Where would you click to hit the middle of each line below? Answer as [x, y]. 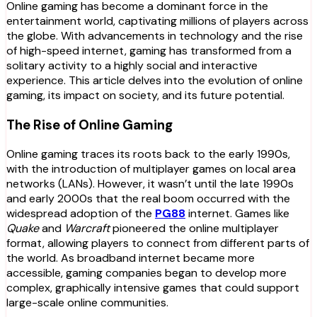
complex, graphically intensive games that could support [153, 288]
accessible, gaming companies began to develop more [146, 273]
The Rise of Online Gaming [90, 125]
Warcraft [87, 229]
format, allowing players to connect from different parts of [158, 243]
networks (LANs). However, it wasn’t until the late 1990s [150, 184]
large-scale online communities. [87, 303]
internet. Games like [237, 214]
